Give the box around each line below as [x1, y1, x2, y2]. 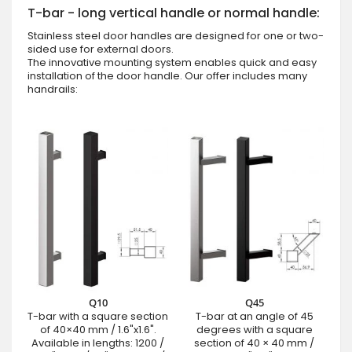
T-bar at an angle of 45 [195, 309, 313, 324]
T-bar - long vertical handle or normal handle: [27, 4, 320, 23]
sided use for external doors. [27, 42, 174, 57]
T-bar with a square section [27, 309, 168, 324]
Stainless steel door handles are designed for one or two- [27, 28, 324, 44]
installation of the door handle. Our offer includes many [27, 68, 307, 84]
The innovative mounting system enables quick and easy [27, 55, 317, 71]
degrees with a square [196, 322, 313, 338]
